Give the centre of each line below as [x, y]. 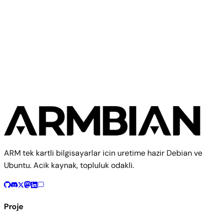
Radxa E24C [32, 35]
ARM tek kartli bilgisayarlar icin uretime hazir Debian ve [103, 153]
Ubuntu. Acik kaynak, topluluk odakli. [69, 165]
